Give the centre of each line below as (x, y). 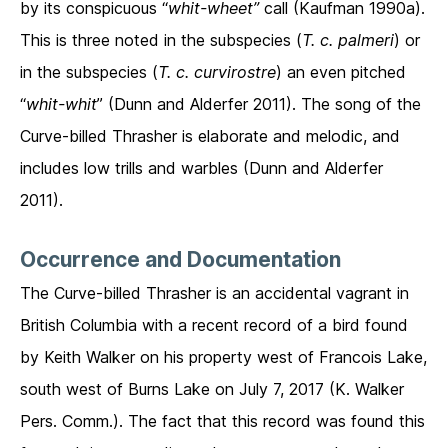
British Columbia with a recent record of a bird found (214, 325)
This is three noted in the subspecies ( (161, 40)
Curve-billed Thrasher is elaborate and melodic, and (210, 136)
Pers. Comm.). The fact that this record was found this (222, 421)
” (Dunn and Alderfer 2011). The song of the (259, 104)
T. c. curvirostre (217, 72)
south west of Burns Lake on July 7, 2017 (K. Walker (212, 389)
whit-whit (61, 104)
